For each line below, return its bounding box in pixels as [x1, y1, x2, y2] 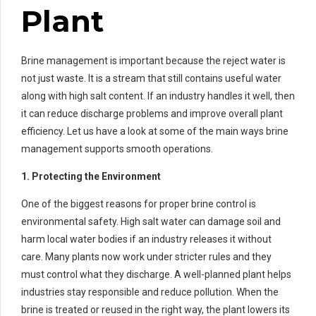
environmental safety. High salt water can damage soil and [21, 215, 281, 227]
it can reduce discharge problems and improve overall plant [21, 107, 283, 119]
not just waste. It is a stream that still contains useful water [21, 72, 281, 84]
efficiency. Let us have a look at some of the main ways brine [21, 125, 288, 137]
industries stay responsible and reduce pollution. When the [21, 286, 279, 298]
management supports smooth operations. [21, 142, 213, 154]
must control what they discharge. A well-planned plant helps [21, 268, 291, 280]
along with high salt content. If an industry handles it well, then [21, 90, 295, 102]
